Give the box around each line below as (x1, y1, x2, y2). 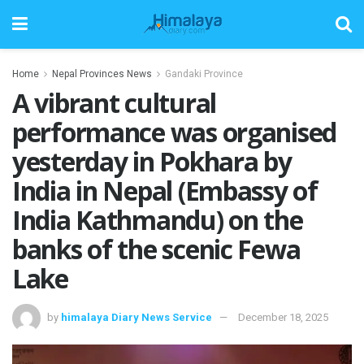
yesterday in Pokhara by (12, 144, 292, 179)
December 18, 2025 (238, 310, 328, 323)
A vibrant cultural (12, 85, 216, 120)
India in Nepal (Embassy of (12, 173, 318, 208)
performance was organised (12, 115, 336, 149)
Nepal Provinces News (52, 68, 152, 80)
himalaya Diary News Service (61, 310, 212, 323)
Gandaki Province (165, 68, 243, 80)
